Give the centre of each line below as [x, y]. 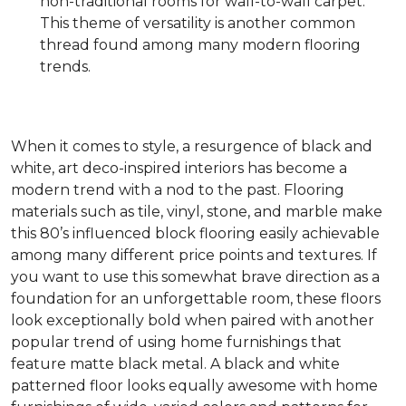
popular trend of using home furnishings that [176, 342]
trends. [65, 67]
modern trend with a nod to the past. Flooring [178, 190]
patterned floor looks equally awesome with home [194, 386]
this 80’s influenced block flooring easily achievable [195, 233]
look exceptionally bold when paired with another [193, 320]
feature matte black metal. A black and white [175, 364]
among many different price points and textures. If [194, 255]
